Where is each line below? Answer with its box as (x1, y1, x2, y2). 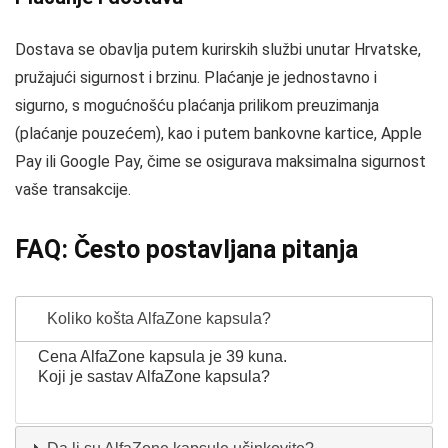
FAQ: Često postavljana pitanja (15, 235, 358, 264)
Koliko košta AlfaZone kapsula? (43, 310, 272, 327)
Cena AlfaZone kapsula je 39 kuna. (38, 347, 288, 365)
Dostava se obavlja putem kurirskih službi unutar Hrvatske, (15, 40, 421, 59)
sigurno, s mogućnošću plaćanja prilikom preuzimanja (15, 96, 379, 115)
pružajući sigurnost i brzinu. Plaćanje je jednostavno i (15, 68, 377, 87)
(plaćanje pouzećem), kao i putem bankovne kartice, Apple (15, 124, 422, 143)
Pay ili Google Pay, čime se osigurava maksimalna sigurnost (15, 152, 426, 171)
